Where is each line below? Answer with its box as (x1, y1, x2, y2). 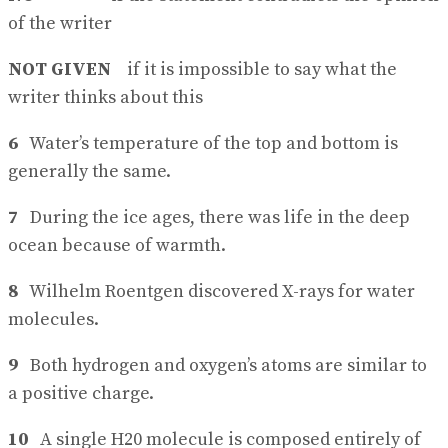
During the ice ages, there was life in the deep (22, 206, 410, 229)
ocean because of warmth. (8, 234, 226, 257)
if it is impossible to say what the (111, 58, 397, 81)
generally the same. (8, 160, 171, 183)
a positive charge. (8, 382, 154, 405)
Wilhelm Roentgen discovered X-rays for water (18, 280, 415, 303)
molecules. (8, 308, 99, 331)
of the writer (8, 12, 112, 35)
